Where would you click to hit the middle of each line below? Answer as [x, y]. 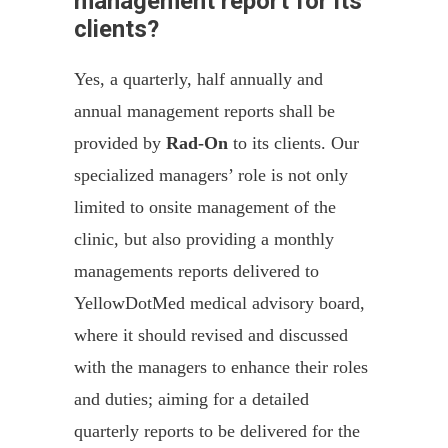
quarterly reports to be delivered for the [217, 431]
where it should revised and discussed [211, 335]
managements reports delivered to [196, 271]
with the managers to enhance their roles [221, 367]
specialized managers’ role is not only [211, 175]
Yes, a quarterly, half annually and [198, 79]
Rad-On [197, 143]
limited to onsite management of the [205, 207]
